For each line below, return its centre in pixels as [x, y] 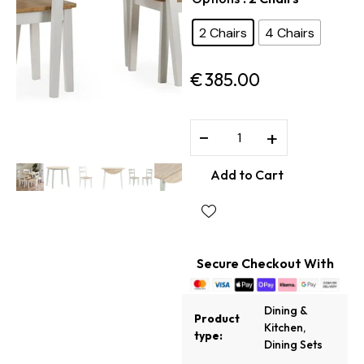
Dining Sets [293, 345]
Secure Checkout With [265, 264]
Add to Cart [247, 174]
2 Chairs [223, 32]
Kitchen [284, 328]
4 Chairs [290, 32]
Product [217, 319]
